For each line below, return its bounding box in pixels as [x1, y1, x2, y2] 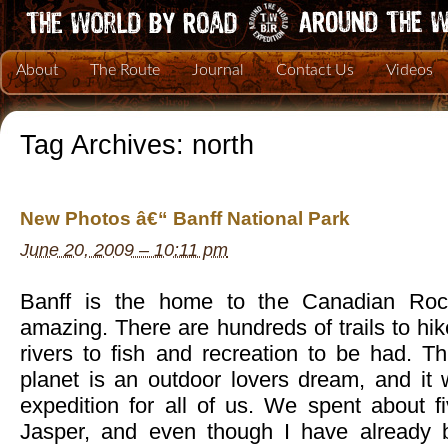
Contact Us [276, 62, 354, 78]
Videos [386, 62, 433, 78]
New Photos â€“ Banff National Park [20, 208, 350, 230]
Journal [192, 62, 244, 78]
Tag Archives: [20, 130, 192, 160]
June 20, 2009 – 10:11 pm [20, 240, 228, 261]
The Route [90, 62, 160, 78]
